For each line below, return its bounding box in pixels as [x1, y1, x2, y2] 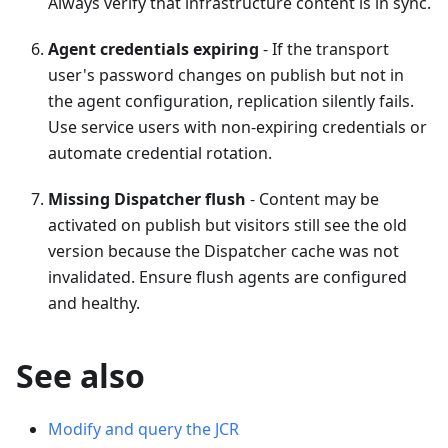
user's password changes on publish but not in [48, 63, 404, 86]
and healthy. [48, 291, 140, 314]
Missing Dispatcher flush [48, 187, 246, 210]
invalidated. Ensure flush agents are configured [48, 265, 407, 288]
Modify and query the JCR [48, 417, 239, 440]
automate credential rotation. [48, 141, 272, 164]
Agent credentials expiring [48, 37, 259, 60]
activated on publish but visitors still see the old [48, 213, 407, 236]
